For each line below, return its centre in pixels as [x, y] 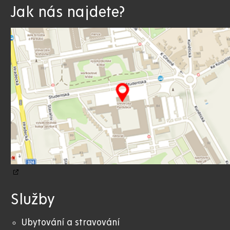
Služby [33, 200]
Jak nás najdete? [68, 12]
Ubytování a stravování [71, 223]
